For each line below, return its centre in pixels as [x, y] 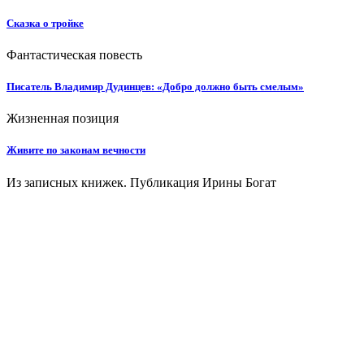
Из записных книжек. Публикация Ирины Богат [141, 182]
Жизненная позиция [63, 119]
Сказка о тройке [45, 23]
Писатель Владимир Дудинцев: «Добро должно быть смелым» [155, 87]
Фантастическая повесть [74, 54]
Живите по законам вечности [76, 150]
